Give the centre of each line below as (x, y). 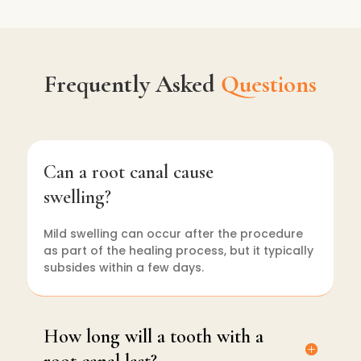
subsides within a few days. (123, 268)
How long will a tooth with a (153, 337)
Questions (268, 85)
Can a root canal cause (128, 172)
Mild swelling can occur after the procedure (173, 234)
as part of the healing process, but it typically (178, 251)
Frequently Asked (132, 85)
